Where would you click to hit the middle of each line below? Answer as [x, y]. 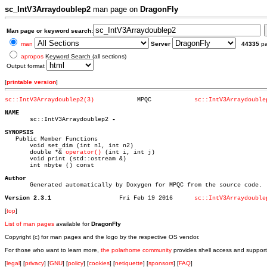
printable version [31, 82]
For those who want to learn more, [53, 250]
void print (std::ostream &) [66, 159]
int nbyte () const [49, 165]
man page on [115, 9]
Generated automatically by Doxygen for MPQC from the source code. [133, 185]
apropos [32, 56]
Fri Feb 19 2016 [185, 198]
